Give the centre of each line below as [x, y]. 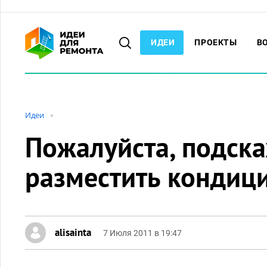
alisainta [73, 232]
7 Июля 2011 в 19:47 [142, 233]
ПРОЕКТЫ [216, 42]
